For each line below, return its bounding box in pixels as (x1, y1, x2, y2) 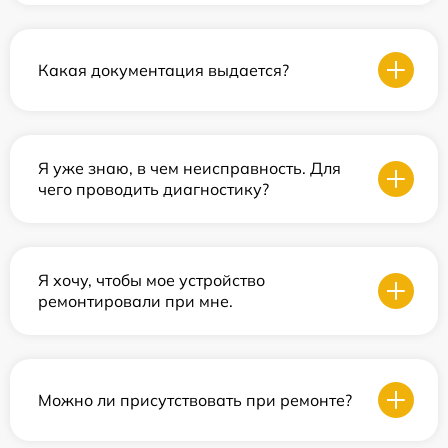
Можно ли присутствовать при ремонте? (38, 389, 352, 410)
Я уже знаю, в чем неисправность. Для (38, 158, 341, 178)
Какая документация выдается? (38, 59, 289, 80)
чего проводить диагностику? (38, 179, 269, 199)
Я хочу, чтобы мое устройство (38, 270, 265, 290)
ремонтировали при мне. (38, 291, 233, 311)
